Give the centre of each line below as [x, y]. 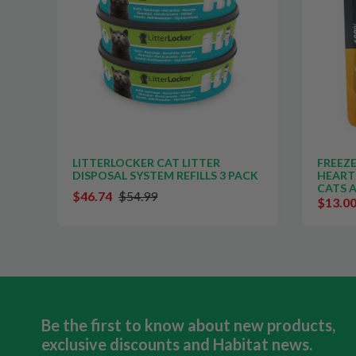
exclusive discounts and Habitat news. [177, 344]
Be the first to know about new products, [188, 325]
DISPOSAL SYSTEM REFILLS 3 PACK [165, 175]
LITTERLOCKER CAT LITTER [146, 163]
